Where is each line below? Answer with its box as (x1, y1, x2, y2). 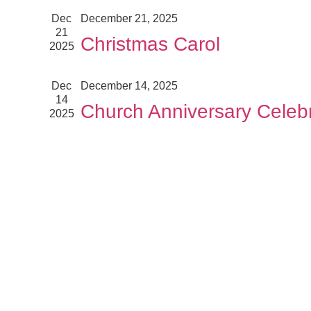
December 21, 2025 (80, 12, 178, 24)
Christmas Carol (80, 33, 220, 55)
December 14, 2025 (80, 80, 178, 92)
